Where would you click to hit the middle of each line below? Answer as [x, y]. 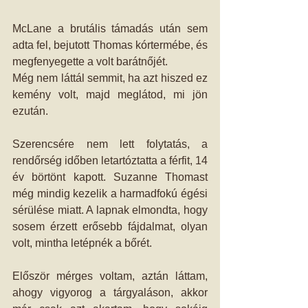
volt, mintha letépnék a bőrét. [85, 243]
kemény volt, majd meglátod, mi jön [110, 95]
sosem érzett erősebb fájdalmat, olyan [110, 227]
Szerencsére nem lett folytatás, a [110, 144]
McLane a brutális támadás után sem [110, 29]
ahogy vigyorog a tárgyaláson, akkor [110, 293]
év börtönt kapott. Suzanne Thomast [110, 177]
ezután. [33, 111]
